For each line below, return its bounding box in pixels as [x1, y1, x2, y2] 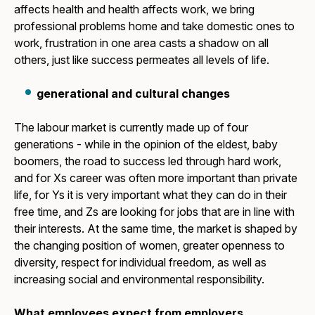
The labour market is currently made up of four [14, 120, 249, 134]
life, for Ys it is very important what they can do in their [14, 187, 288, 202]
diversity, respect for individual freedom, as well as [14, 255, 267, 269]
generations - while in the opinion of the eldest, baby [14, 136, 278, 151]
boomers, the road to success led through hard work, [14, 153, 282, 168]
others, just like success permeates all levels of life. [14, 52, 270, 67]
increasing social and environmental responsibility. [14, 271, 265, 286]
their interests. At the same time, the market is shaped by [14, 221, 298, 236]
